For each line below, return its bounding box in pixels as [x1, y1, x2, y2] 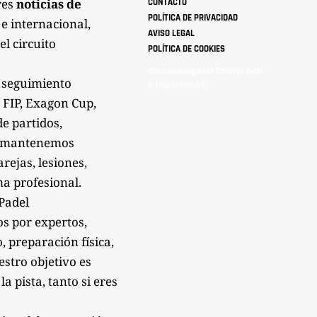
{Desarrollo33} [148, 78, 209, 91]
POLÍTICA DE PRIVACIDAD [148, 11, 238, 23]
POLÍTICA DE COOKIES [148, 42, 226, 54]
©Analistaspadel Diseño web [148, 64, 263, 76]
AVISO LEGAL [148, 27, 195, 39]
